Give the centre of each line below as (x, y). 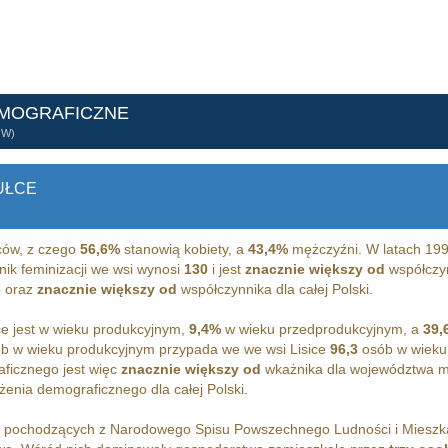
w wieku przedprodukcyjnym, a (321, 329)
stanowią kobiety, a (183, 249)
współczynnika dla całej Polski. (274, 289)
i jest (226, 269)
